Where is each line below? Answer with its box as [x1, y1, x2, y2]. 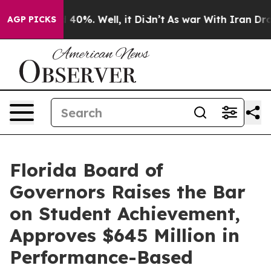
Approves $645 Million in [10, 224, 240, 247]
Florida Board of [10, 158, 163, 181]
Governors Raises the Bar [10, 180, 246, 203]
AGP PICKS [7, 14, 56, 25]
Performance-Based [10, 246, 193, 269]
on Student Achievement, [10, 202, 240, 225]
